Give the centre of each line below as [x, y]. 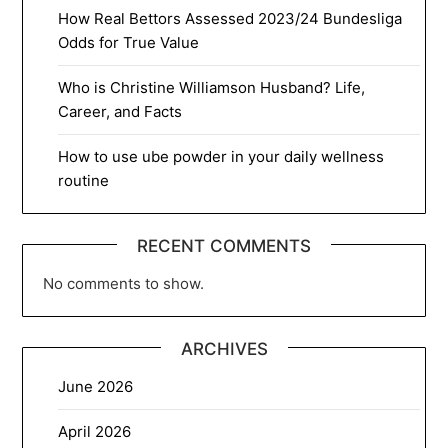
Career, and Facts [120, 111]
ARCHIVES [224, 348]
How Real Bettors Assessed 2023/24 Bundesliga [230, 18]
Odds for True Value [129, 42]
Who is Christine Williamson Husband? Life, [212, 87]
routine [84, 180]
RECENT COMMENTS [224, 245]
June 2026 [96, 386]
